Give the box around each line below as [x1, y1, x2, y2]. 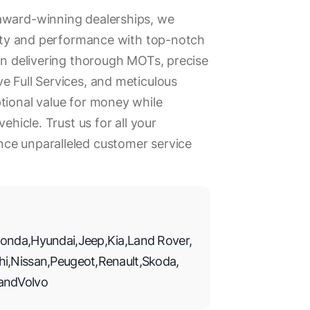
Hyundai [30, 233, 75, 248]
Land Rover [127, 233, 189, 248]
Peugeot [50, 254, 95, 268]
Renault [98, 254, 139, 268]
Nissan [10, 254, 48, 268]
